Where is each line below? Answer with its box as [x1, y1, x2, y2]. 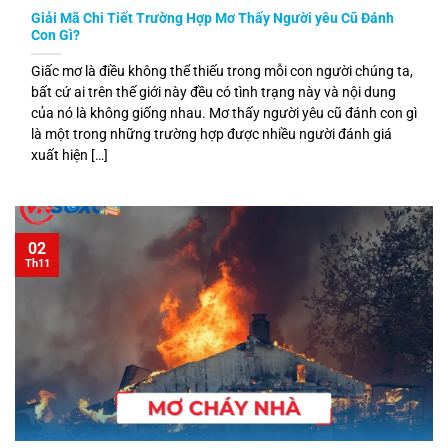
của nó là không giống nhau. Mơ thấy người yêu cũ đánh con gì [31, 105, 417, 122]
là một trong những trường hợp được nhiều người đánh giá [31, 126, 392, 143]
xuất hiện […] [31, 147, 108, 164]
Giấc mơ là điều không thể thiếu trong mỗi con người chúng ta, [31, 63, 413, 80]
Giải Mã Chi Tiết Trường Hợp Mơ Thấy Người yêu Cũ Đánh [31, 10, 394, 27]
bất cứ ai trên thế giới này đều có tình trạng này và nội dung [31, 84, 396, 101]
